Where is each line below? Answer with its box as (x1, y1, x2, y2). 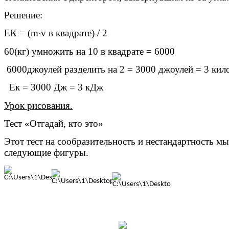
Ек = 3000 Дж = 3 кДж (4, 82, 103, 93)
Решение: (4, 9, 42, 20)
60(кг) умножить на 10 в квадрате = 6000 (4, 45, 175, 57)
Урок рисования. (4, 100, 73, 111)
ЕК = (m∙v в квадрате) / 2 (4, 28, 133, 39)
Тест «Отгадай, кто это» (4, 118, 103, 129)
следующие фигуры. (4, 147, 88, 158)
